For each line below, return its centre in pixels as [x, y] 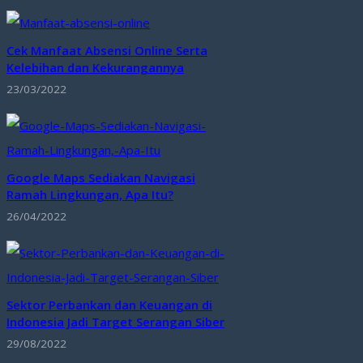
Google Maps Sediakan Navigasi [101, 177]
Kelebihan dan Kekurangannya [95, 67]
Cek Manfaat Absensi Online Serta [107, 50]
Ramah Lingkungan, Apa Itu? [90, 194]
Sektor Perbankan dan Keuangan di [109, 304]
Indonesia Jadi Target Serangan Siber [115, 321]
